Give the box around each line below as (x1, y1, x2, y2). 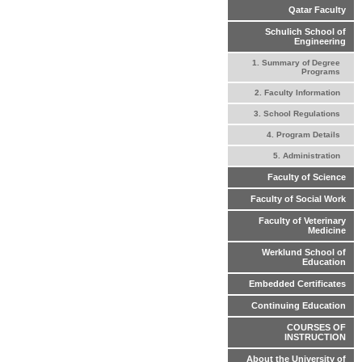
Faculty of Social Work (250, 194, 346, 204)
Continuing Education (251, 301, 346, 311)
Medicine (308, 225, 346, 236)
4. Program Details (266, 130, 340, 140)
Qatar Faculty (288, 5, 346, 15)
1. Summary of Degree (251, 58, 340, 68)
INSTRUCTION (284, 332, 346, 343)
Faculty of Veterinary (259, 216, 346, 226)
